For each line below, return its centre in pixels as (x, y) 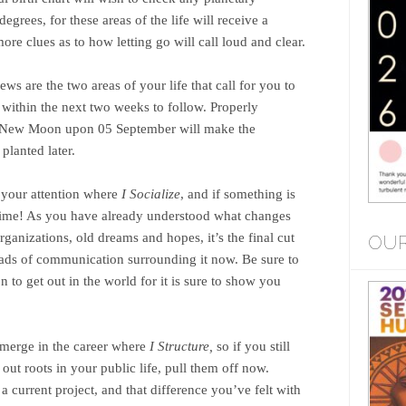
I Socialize (151, 194)
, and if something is (238, 194)
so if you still (251, 347)
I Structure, (181, 347)
